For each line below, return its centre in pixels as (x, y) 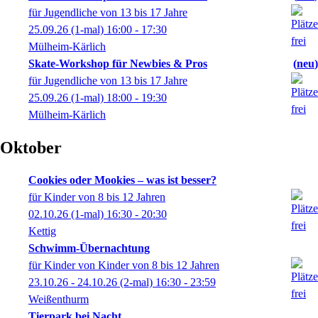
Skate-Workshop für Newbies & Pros (118, 64)
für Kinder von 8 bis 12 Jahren (97, 197)
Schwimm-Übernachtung (89, 248)
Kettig (42, 231)
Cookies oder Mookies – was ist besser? (122, 180)
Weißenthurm (59, 299)
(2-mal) (136, 282)
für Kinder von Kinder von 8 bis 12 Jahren (124, 265)
